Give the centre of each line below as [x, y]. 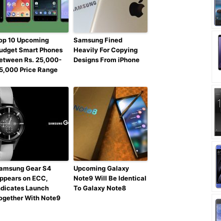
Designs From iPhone [107, 60]
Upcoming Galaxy [101, 168]
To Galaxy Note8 [100, 188]
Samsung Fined [98, 40]
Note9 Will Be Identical [110, 178]
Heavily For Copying [106, 50]
